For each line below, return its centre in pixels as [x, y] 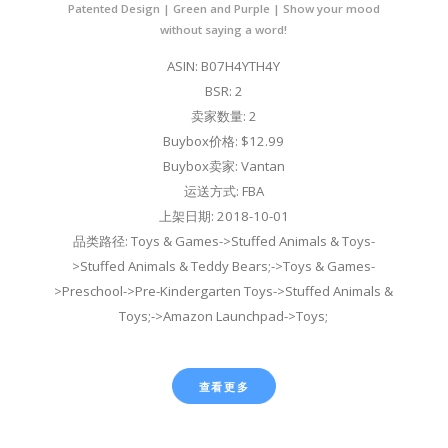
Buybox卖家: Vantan [223, 166]
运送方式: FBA [223, 191]
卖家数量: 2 [223, 116]
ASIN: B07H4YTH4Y [224, 66]
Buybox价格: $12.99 [224, 141]
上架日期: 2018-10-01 [223, 216]
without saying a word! [224, 30]
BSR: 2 [223, 91]
